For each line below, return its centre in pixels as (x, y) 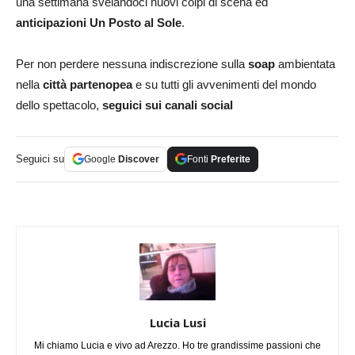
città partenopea (88, 84)
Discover (139, 159)
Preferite (231, 159)
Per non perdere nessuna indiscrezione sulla (132, 63)
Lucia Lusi (177, 322)
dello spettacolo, (59, 105)
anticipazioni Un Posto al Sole (99, 22)
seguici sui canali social (168, 105)
